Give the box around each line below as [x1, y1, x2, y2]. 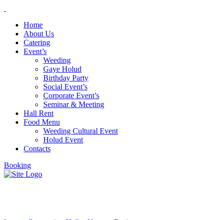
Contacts [24, 144, 51, 153]
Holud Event [43, 136, 83, 144]
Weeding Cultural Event [43, 127, 118, 135]
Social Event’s [43, 82, 87, 91]
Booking [4, 161, 31, 169]
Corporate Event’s [43, 91, 99, 100]
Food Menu [24, 118, 60, 126]
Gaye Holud [43, 65, 82, 73]
